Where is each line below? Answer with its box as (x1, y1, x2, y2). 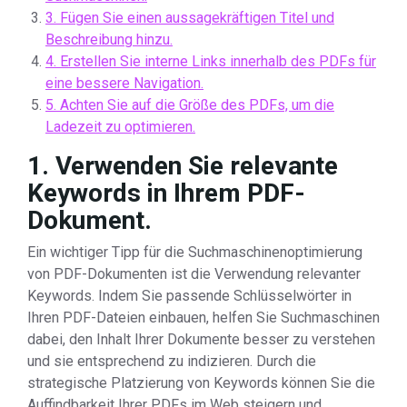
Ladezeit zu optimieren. (45, 118, 195, 135)
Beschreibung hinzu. (45, 31, 173, 48)
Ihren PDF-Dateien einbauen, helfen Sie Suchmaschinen (27, 309, 380, 326)
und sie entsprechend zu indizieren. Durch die (27, 352, 316, 370)
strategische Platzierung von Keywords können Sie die (27, 374, 375, 392)
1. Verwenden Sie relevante (27, 151, 338, 181)
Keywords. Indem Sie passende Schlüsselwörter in (27, 287, 352, 304)
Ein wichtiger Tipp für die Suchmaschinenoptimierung (27, 243, 362, 261)
